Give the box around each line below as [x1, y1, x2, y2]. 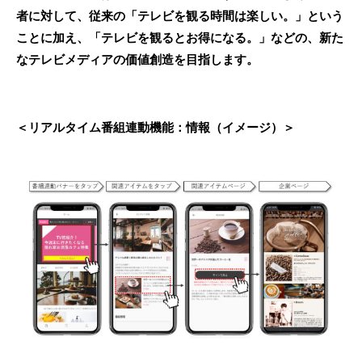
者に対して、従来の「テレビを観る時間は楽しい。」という [16, 9, 343, 23]
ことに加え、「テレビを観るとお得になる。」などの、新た [16, 31, 343, 45]
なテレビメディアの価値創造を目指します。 [16, 53, 259, 67]
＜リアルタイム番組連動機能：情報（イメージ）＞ [16, 120, 295, 135]
